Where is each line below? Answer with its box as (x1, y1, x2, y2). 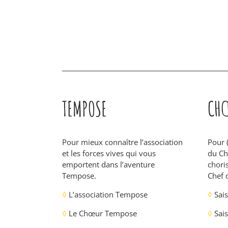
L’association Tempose (66, 189, 148, 200)
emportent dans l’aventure (62, 159, 155, 170)
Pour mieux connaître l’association (62, 137, 183, 148)
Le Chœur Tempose (66, 208, 137, 219)
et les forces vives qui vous (62, 148, 156, 159)
